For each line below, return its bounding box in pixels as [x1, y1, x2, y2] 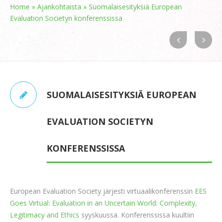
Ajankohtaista [37, 2, 81, 11]
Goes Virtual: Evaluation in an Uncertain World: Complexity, [10, 198, 197, 208]
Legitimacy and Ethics [10, 210, 79, 220]
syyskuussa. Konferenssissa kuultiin [79, 210, 194, 220]
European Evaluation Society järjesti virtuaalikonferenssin [10, 186, 195, 196]
